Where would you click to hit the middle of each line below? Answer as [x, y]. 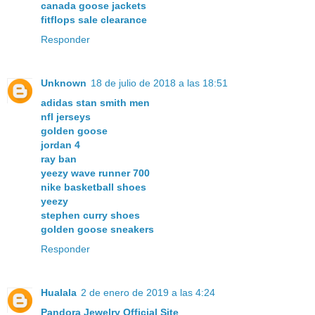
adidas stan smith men [95, 102]
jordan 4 [60, 144]
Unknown [64, 83]
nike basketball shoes [94, 187]
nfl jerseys [66, 116]
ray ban [59, 159]
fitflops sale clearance [94, 19]
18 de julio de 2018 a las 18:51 [159, 83]
